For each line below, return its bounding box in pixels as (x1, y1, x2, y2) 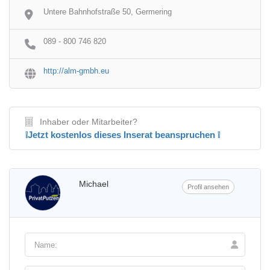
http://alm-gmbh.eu (43, 66, 109, 75)
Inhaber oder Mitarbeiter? (40, 117, 137, 127)
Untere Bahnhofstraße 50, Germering (43, 7, 172, 16)
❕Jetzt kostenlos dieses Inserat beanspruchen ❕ (25, 130, 220, 140)
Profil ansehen (187, 183, 230, 190)
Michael (79, 179, 108, 189)
